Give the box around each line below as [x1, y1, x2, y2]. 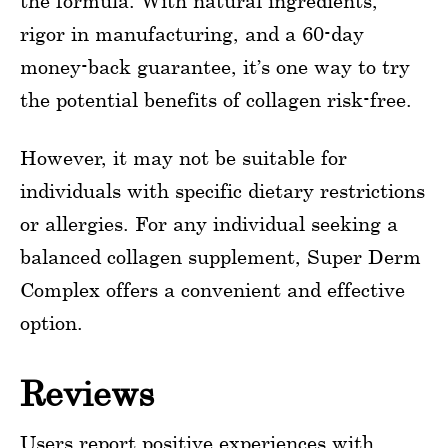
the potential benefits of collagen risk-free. [20, 88, 412, 112]
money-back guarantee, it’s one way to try [20, 55, 410, 79]
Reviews [20, 373, 154, 415]
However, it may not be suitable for [20, 146, 347, 170]
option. [20, 311, 83, 335]
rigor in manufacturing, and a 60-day [20, 22, 364, 46]
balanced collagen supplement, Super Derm [20, 245, 421, 269]
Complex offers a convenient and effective [20, 278, 405, 302]
